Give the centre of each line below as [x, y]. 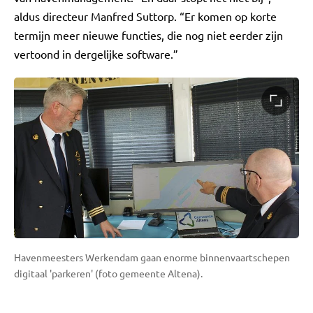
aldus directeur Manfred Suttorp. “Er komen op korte [145, 16]
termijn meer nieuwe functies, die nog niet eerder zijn [148, 35]
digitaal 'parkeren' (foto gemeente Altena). [108, 273]
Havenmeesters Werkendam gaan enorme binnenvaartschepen [152, 257]
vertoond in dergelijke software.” [96, 54]
